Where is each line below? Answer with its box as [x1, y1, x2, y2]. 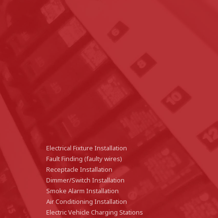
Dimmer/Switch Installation [46, 176, 125, 185]
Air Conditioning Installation [46, 197, 127, 206]
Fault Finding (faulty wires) [46, 154, 123, 163]
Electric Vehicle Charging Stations [46, 208, 144, 217]
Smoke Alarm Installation [46, 186, 119, 196]
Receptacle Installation [46, 165, 113, 174]
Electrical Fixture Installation [46, 144, 127, 153]
